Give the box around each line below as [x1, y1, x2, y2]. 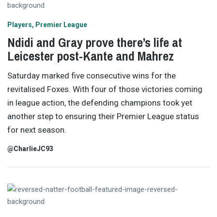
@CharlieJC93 [7, 144, 53, 153]
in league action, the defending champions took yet [7, 98, 192, 108]
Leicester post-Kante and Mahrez [7, 47, 174, 64]
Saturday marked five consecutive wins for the [7, 71, 176, 81]
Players [7, 20, 32, 29]
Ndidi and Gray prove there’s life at [7, 33, 182, 51]
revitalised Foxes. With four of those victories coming [7, 84, 202, 94]
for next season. [7, 125, 66, 135]
